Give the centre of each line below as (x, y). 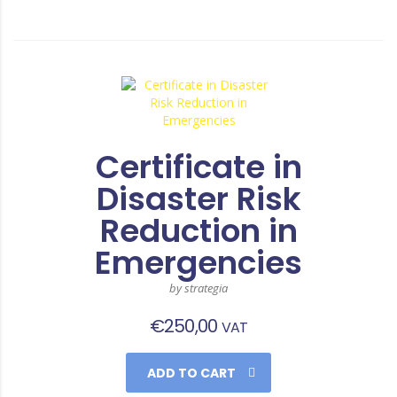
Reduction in (198, 231)
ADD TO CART (191, 374)
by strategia (198, 288)
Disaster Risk (198, 199)
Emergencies (198, 263)
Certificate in (198, 167)
